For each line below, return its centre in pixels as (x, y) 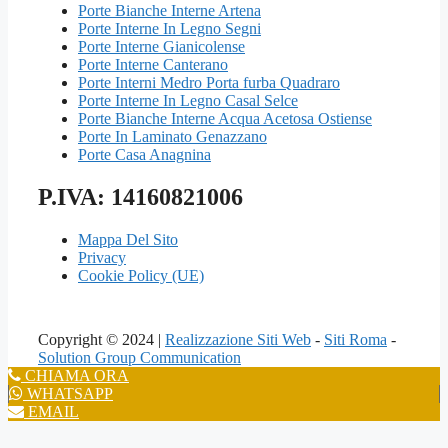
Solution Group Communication (139, 357)
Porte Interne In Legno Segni (169, 28)
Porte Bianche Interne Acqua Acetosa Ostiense (225, 118)
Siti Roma (355, 339)
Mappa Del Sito (128, 239)
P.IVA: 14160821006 (140, 196)
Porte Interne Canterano (153, 64)
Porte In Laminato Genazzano (172, 136)
